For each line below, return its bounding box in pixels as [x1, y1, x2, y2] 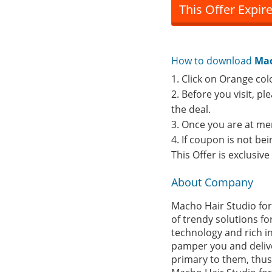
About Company [171, 175, 253, 189]
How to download [171, 54, 254, 67]
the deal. [171, 103, 211, 116]
